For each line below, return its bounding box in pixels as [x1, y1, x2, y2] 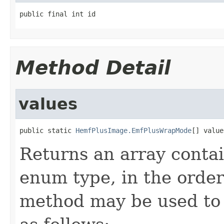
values [18, 94, 77, 113]
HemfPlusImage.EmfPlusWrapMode [75, 126, 191, 134]
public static [19, 126, 75, 134]
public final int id [19, 9, 95, 18]
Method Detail [15, 56, 170, 79]
